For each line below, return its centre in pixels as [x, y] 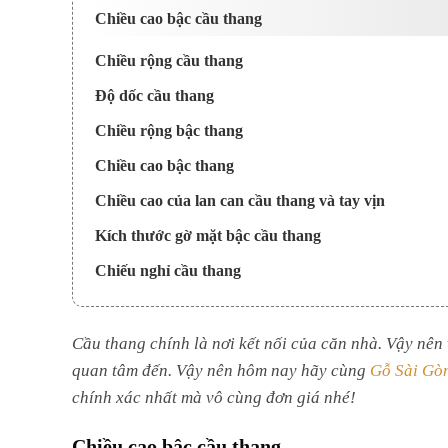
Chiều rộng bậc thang [169, 128]
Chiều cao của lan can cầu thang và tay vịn [240, 198]
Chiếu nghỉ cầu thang [168, 268]
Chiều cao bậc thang [164, 163]
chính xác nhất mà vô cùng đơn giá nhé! [214, 394]
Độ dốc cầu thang [154, 93]
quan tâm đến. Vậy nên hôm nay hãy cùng [221, 367]
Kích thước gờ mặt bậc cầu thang [208, 233]
